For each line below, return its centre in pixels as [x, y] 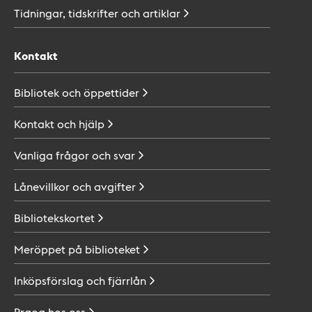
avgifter [115, 186]
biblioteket [112, 249]
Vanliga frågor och [62, 155]
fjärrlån [127, 280]
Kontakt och [45, 124]
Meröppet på [48, 249]
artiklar [162, 13]
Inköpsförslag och [60, 280]
